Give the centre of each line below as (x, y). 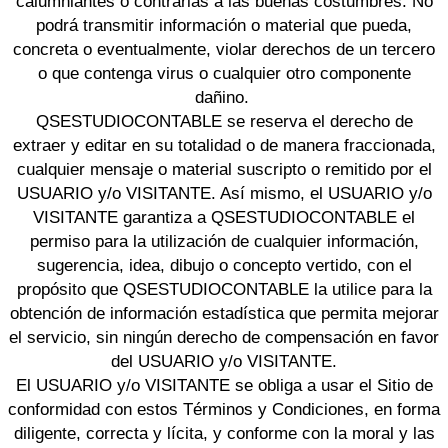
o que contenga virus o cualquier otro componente (224, 74)
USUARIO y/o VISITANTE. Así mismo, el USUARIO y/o (224, 194)
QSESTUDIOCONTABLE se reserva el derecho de (224, 122)
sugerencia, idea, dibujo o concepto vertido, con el (224, 266)
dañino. (224, 98)
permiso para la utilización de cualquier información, (224, 242)
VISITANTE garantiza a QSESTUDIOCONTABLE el (224, 218)
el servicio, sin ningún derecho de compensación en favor (224, 338)
